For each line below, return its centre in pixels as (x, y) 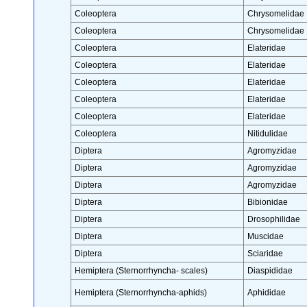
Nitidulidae (267, 134)
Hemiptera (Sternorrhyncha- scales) (141, 271)
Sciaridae (265, 254)
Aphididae (266, 293)
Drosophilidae (273, 220)
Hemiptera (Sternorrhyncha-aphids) (140, 293)
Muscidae (265, 237)
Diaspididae (270, 271)
